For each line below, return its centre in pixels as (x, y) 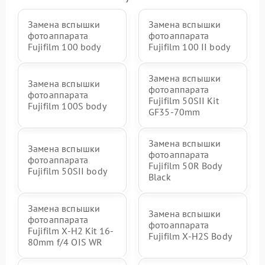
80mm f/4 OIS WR (65, 242)
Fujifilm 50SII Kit (184, 100)
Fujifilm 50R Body (185, 165)
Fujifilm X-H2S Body (190, 236)
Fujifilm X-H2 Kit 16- (71, 230)
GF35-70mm (174, 112)
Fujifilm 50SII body (67, 171)
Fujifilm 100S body (67, 106)
